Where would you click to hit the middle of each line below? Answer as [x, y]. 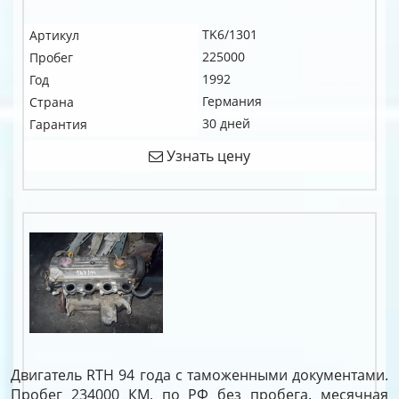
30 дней [226, 123]
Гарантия [58, 124]
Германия [232, 101]
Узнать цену [207, 156]
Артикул [54, 35]
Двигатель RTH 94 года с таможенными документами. [199, 375]
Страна [52, 102]
